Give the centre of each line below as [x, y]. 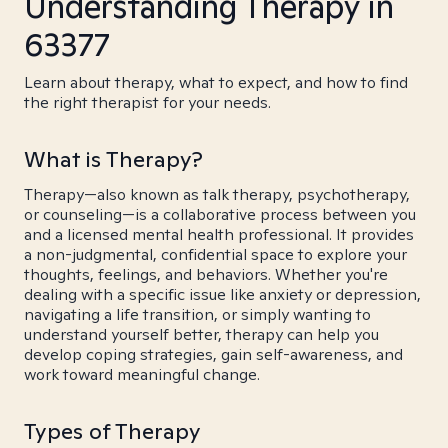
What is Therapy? [113, 159]
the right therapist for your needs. [147, 102]
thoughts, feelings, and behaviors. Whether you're [206, 274]
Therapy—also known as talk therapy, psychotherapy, [217, 194]
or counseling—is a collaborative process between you [220, 214]
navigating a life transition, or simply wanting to [197, 314]
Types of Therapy [112, 431]
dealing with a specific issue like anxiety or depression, [222, 294]
